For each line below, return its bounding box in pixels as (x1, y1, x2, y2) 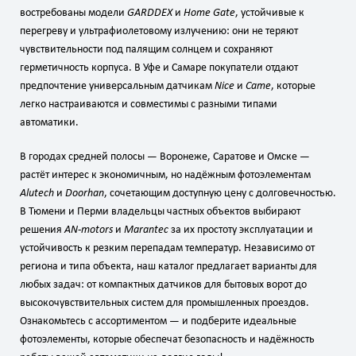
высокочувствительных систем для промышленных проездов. (20, 296, 309, 309)
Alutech (20, 187, 54, 199)
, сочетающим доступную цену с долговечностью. (104, 187, 336, 199)
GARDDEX (127, 6, 172, 19)
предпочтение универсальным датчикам (20, 79, 215, 92)
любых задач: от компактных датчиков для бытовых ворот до (20, 278, 307, 291)
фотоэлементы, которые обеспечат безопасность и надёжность (20, 333, 315, 346)
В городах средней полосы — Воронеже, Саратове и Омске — (20, 150, 310, 163)
